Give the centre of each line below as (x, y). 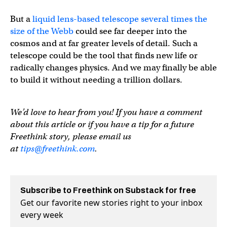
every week (42, 215)
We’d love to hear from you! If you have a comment (106, 112)
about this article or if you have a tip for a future (102, 125)
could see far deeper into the (130, 31)
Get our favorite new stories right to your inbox (111, 203)
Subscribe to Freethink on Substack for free (108, 191)
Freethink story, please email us (71, 137)
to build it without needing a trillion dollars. (96, 80)
